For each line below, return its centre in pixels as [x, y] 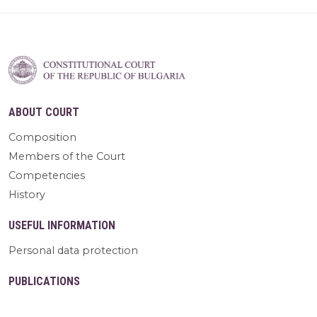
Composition [42, 137]
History [27, 194]
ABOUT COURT [44, 112]
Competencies [47, 175]
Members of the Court [67, 156]
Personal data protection [73, 250]
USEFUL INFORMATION [62, 225]
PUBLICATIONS [44, 281]
